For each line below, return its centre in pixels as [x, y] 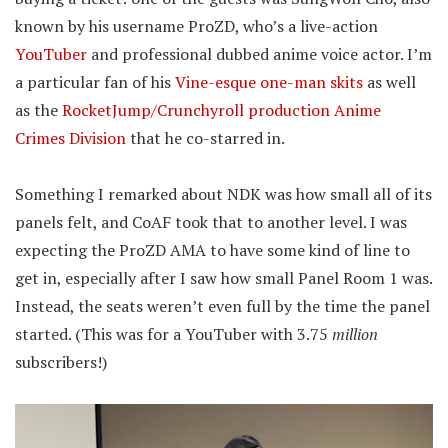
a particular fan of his [95, 82]
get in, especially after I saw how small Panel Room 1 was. [223, 278]
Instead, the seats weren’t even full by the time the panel [222, 306]
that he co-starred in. [205, 138]
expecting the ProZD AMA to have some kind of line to [212, 250]
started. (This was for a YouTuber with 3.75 [173, 334]
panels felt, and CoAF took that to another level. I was [211, 222]
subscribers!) [61, 362]
